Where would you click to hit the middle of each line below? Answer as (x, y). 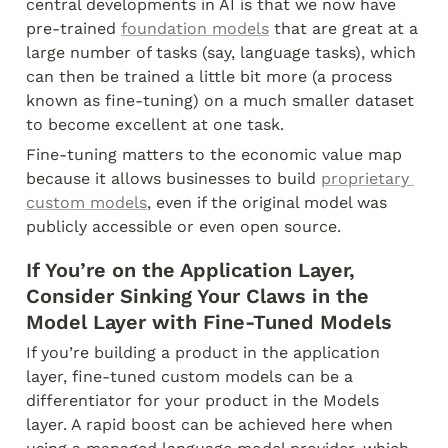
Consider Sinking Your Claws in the (197, 296)
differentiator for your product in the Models (202, 400)
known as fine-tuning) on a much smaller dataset (220, 100)
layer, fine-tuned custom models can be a (189, 376)
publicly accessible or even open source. (183, 226)
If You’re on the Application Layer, (190, 270)
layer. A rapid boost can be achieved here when (209, 424)
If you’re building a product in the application (203, 352)
